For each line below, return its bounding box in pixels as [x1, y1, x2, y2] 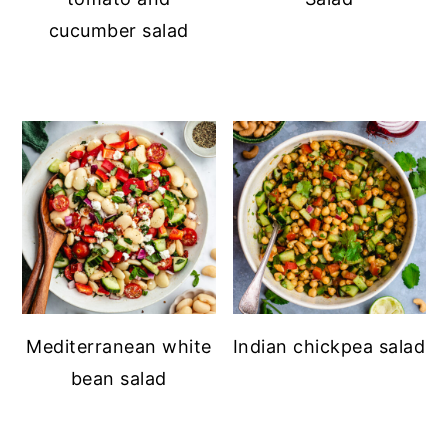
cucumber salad [48, 19, 189, 41]
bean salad [70, 367, 167, 389]
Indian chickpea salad [232, 335, 426, 357]
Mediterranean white [26, 335, 212, 357]
